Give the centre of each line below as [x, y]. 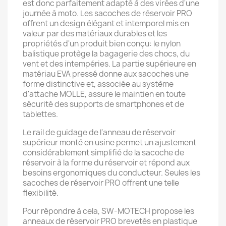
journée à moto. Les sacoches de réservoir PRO [107, 13]
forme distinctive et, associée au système [98, 84]
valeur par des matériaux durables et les [95, 34]
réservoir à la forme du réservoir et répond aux [106, 163]
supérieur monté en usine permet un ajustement [109, 143]
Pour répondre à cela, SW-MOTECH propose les [108, 211]
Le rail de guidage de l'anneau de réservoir [99, 132]
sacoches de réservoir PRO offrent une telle [101, 183]
